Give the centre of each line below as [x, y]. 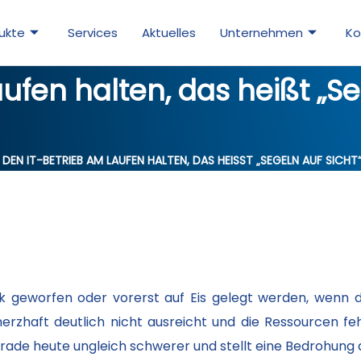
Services [93, 33]
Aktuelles [169, 33]
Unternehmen [262, 33]
